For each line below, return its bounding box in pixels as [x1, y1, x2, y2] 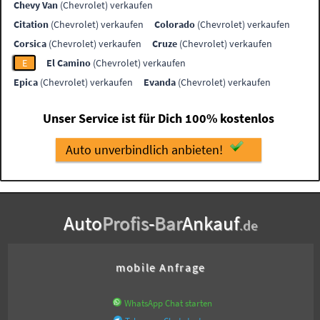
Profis [101, 210, 149, 235]
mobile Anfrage [116, 259, 206, 274]
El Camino [46, 56, 91, 70]
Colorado [154, 18, 196, 31]
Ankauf [181, 210, 239, 235]
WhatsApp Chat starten [124, 297, 212, 309]
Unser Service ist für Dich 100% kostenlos [42, 110, 274, 127]
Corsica [14, 37, 47, 51]
